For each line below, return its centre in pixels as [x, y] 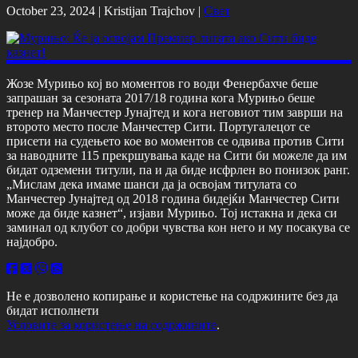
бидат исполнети [53, 310]
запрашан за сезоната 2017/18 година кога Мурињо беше [161, 97]
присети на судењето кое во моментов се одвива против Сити [175, 141]
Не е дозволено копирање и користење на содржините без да [172, 296]
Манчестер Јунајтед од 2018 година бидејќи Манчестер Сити [173, 198]
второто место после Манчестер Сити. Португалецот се [158, 126]
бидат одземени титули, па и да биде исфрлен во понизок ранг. [178, 169]
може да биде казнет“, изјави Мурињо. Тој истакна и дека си [172, 213]
